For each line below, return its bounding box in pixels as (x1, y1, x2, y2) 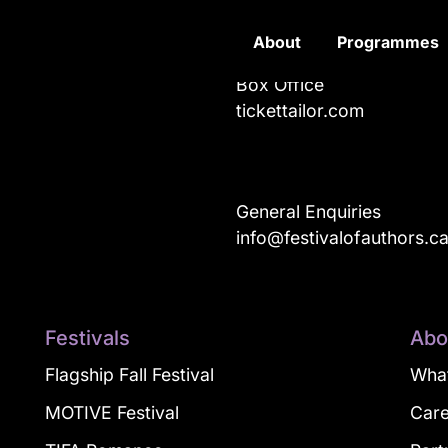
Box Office (236, 74, 324, 95)
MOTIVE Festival (44, 402, 179, 423)
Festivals (44, 326, 130, 350)
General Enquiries (236, 201, 381, 222)
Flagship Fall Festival (44, 364, 214, 385)
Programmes (337, 31, 439, 52)
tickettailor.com (236, 100, 364, 121)
